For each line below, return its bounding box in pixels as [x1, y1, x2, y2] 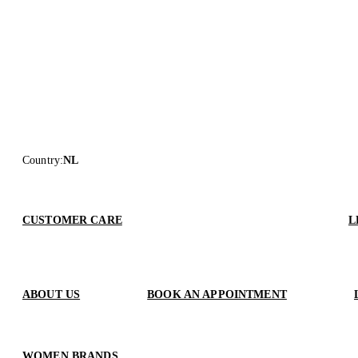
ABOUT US [22, 288, 81, 301]
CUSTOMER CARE [22, 214, 122, 227]
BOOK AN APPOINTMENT [147, 288, 287, 301]
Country [22, 154, 60, 167]
